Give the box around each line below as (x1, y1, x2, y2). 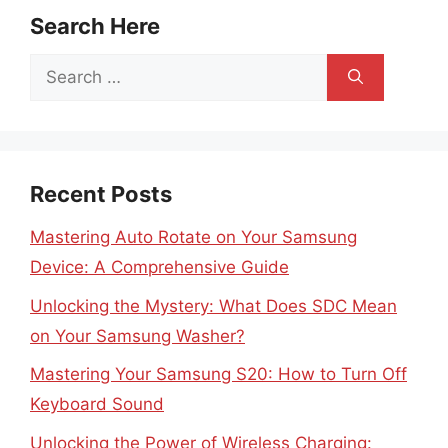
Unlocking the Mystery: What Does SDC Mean (30, 295, 397, 316)
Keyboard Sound (30, 394, 164, 414)
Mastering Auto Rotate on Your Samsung (30, 227, 357, 247)
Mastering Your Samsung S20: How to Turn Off (30, 364, 407, 384)
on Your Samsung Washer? (30, 325, 245, 346)
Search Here (30, 13, 160, 39)
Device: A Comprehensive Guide (30, 257, 289, 277)
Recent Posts (30, 181, 172, 207)
